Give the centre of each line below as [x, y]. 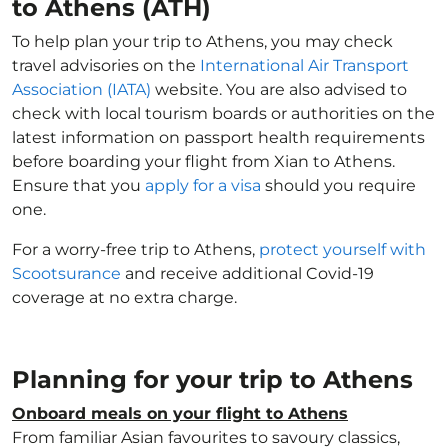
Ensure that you [78, 185]
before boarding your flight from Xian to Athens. [203, 161]
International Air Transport [304, 65]
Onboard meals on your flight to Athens [180, 413]
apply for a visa [203, 185]
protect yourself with [342, 249]
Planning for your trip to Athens [216, 379]
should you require [338, 185]
